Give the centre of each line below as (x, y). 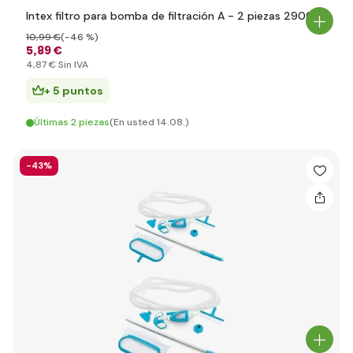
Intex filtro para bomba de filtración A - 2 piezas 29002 (173, 16)
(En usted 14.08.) (149, 122)
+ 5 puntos (74, 91)
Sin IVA (72, 65)
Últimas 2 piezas (72, 122)
